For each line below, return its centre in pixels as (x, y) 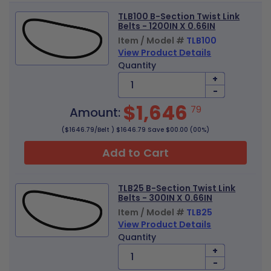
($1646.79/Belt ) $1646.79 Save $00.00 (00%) (135, 130)
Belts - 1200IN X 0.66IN (167, 26)
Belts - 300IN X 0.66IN (165, 198)
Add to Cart (135, 153)
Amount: (96, 113)
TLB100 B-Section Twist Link (179, 16)
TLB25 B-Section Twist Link (177, 188)
